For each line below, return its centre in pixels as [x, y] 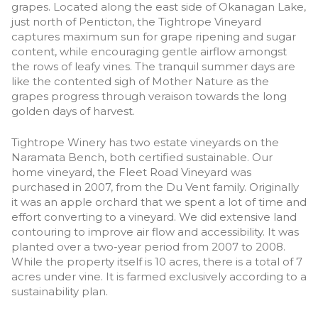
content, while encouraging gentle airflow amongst [149, 52]
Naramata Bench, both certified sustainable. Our [142, 157]
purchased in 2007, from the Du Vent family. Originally [155, 187]
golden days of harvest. [73, 111]
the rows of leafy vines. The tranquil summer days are [153, 67]
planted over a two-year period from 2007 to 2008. [148, 246]
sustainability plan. [60, 291]
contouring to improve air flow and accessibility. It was [155, 231]
